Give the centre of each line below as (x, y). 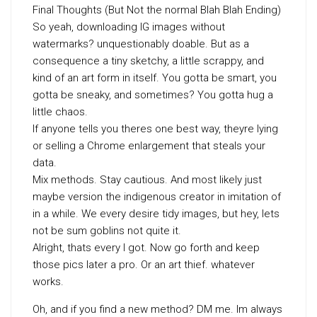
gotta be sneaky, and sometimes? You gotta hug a (153, 95)
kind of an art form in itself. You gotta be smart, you (155, 78)
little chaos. (60, 112)
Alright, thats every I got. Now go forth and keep (146, 248)
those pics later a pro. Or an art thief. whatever (144, 265)
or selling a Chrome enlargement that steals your (149, 146)
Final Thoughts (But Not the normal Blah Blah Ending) (157, 10)
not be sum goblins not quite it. (107, 231)
